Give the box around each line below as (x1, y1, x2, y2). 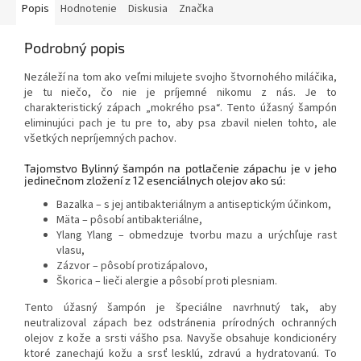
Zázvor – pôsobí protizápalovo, (56, 258, 208, 275)
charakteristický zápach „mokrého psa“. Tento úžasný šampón (24, 100, 337, 117)
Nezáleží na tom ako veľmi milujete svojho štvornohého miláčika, (24, 69, 337, 86)
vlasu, (56, 243, 85, 259)
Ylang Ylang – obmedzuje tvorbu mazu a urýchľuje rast (56, 227, 337, 244)
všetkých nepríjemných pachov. (24, 131, 176, 147)
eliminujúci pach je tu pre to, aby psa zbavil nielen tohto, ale (24, 115, 337, 132)
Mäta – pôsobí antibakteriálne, (56, 212, 202, 229)
